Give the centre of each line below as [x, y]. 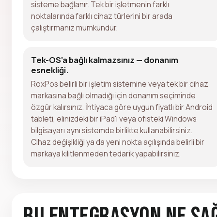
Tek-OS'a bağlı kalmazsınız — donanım [105, 60]
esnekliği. [50, 70]
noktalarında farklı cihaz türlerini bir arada [102, 16]
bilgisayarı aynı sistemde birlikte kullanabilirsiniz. [112, 130]
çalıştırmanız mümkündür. [74, 27]
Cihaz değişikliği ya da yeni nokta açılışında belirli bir [118, 142]
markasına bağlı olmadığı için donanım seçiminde [113, 95]
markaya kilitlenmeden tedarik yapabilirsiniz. [106, 153]
